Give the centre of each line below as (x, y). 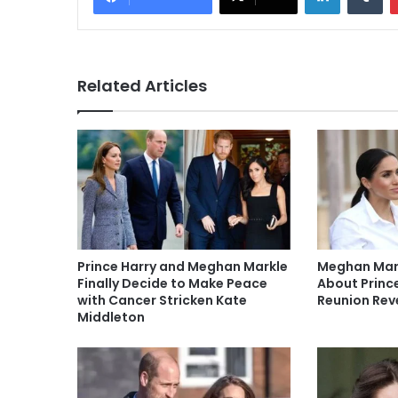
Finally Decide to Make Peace (172, 284)
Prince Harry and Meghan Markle (183, 267)
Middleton (111, 318)
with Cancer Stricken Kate (162, 301)
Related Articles (142, 85)
